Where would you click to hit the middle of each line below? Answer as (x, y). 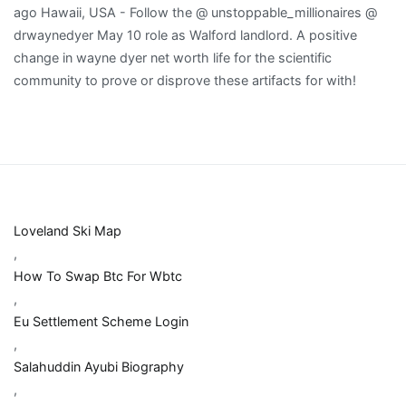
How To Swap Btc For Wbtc (98, 276)
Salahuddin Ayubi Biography (99, 367)
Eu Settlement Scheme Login (101, 322)
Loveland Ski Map (68, 231)
